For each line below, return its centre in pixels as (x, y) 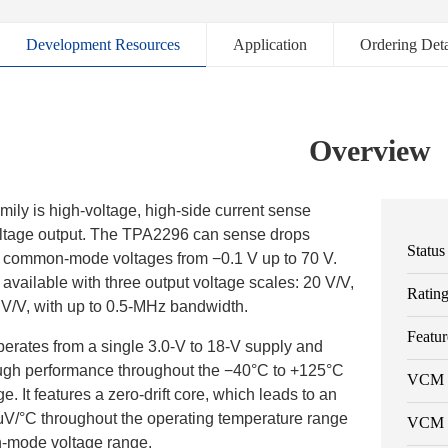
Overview (370, 150)
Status (426, 250)
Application (270, 44)
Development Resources (103, 44)
